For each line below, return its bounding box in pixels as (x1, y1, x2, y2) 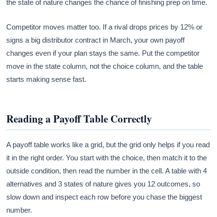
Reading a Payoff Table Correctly (6, 111, 153, 126)
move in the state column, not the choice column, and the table (6, 62, 203, 70)
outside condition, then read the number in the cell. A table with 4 (6, 166, 207, 175)
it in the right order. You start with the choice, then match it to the (6, 153, 207, 162)
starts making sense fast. (6, 75, 87, 83)
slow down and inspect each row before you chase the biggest (6, 192, 202, 201)
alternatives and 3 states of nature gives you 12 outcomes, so (6, 179, 201, 188)
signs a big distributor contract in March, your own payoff (6, 35, 185, 44)
